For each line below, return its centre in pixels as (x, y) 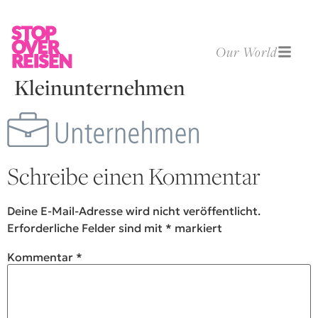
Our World (247, 51)
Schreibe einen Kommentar (134, 176)
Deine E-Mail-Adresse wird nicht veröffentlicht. (134, 211)
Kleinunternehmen (100, 87)
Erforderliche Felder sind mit (86, 228)
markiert (197, 228)
